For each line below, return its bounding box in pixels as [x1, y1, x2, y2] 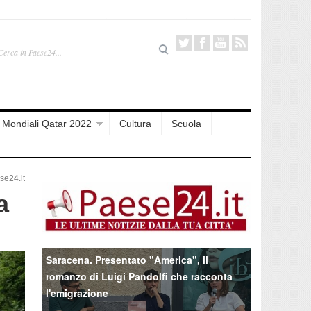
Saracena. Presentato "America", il [46, 252, 208, 267]
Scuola [171, 118, 201, 129]
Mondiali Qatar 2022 [2, 118, 92, 129]
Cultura [119, 118, 151, 129]
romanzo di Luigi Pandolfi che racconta [46, 269, 233, 283]
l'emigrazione [46, 285, 108, 300]
